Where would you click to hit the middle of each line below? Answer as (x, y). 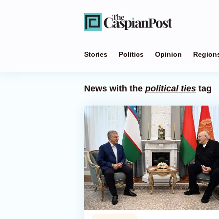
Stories (96, 54)
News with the (115, 88)
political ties (171, 88)
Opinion (168, 54)
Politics (131, 54)
